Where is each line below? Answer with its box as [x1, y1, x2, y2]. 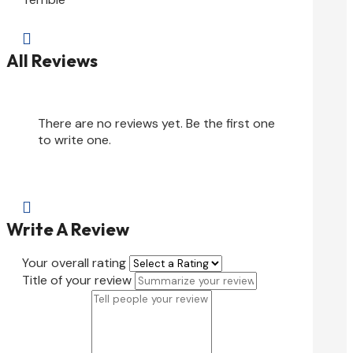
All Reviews [6, 50, 98, 72]
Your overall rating [22, 254, 126, 271]
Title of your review [22, 271, 132, 288]
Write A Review [6, 217, 129, 240]
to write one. [38, 131, 111, 148]
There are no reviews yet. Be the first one [38, 114, 275, 132]
